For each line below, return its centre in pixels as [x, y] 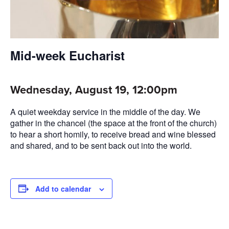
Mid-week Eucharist [67, 55]
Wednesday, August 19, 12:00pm [94, 90]
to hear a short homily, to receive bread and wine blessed [113, 134]
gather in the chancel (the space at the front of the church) [113, 123]
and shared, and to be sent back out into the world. [101, 145]
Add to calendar [63, 188]
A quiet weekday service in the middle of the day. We [105, 111]
